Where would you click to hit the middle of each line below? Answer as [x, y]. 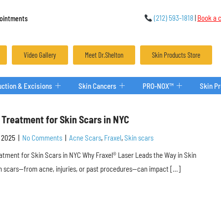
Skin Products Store [176, 55]
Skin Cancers [97, 86]
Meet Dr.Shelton [104, 55]
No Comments [42, 138]
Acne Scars [85, 138]
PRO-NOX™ [158, 86]
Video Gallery [40, 55]
